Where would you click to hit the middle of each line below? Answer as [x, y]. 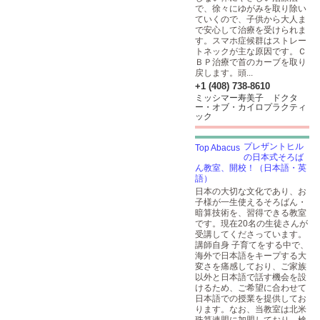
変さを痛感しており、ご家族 [251, 266]
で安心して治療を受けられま [251, 30]
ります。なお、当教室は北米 [251, 309]
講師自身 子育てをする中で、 [252, 245]
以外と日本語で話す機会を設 [251, 277]
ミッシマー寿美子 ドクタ [246, 98]
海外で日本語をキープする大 [251, 256]
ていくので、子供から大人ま [251, 19]
